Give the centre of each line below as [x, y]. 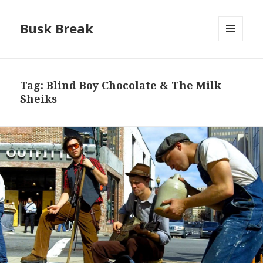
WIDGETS [236, 66]
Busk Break [57, 28]
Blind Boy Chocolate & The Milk [134, 85]
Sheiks [39, 99]
